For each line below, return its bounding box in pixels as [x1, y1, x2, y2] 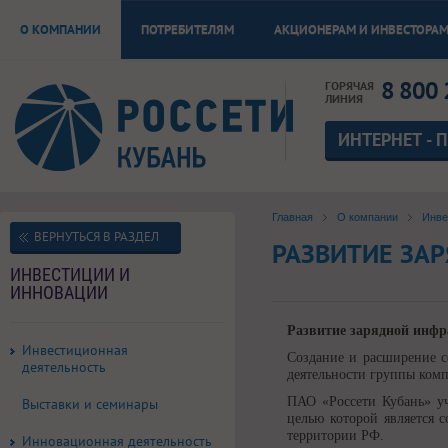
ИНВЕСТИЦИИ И [10, 264, 130, 285]
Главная [272, 210, 314, 223]
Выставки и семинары [22, 395, 158, 413]
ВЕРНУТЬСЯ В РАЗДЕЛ [34, 228, 159, 245]
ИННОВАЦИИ [10, 282, 108, 303]
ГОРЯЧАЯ [325, 78, 375, 93]
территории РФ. [287, 428, 385, 443]
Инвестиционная [22, 341, 128, 359]
